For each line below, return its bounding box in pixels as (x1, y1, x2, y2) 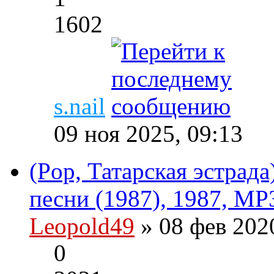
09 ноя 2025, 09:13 (54, 120, 243, 147)
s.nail (54, 93, 105, 120)
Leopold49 (29, 213, 135, 240)
